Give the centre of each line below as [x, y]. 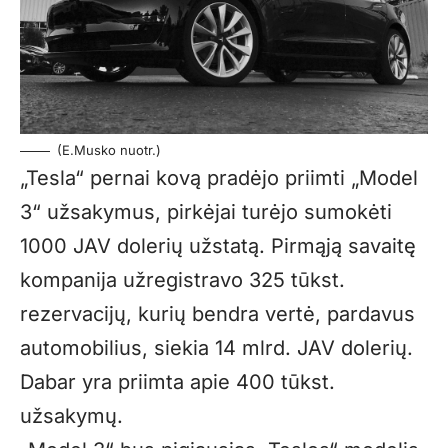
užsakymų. [71, 415]
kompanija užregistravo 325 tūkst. [182, 279]
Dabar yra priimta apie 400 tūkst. [177, 381]
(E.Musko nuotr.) [109, 149]
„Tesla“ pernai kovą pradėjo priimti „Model [219, 177]
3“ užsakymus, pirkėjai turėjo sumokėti [206, 211]
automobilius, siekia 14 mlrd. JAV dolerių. [216, 347]
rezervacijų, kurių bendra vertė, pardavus [217, 313]
